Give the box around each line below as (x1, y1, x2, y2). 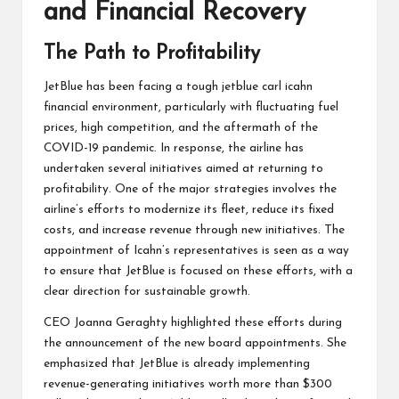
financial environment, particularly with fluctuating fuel (44, 102, 338, 114)
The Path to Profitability (44, 44, 260, 65)
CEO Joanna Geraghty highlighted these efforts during (44, 317, 342, 330)
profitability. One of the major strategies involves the (44, 183, 337, 196)
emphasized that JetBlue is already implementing (44, 358, 310, 370)
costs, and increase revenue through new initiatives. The (44, 224, 345, 237)
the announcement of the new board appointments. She (44, 338, 346, 350)
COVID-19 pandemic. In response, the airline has (44, 142, 304, 155)
